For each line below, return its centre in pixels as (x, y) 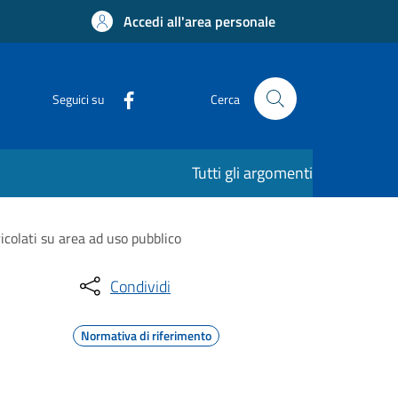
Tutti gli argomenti (252, 173)
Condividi (140, 286)
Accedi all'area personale (199, 21)
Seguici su (78, 99)
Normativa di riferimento (146, 335)
